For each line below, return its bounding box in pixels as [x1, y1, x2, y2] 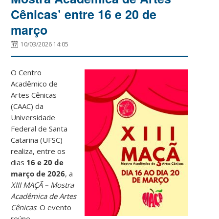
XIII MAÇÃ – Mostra [11, 179, 74, 190]
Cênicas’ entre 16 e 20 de [11, 5, 157, 23]
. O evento [36, 202, 72, 212]
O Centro [11, 67, 42, 77]
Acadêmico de [11, 78, 58, 88]
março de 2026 [11, 168, 66, 178]
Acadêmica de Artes [11, 191, 77, 201]
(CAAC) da [11, 101, 44, 111]
